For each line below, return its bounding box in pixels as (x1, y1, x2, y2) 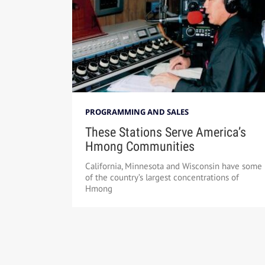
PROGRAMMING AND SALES (85, 106, 189, 118)
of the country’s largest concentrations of (85, 172, 239, 183)
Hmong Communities (85, 139, 195, 154)
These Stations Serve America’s (85, 125, 246, 140)
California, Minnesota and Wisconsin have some (85, 160, 262, 172)
